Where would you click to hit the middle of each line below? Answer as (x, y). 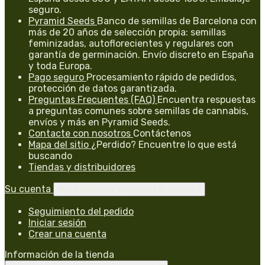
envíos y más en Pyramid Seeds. (99, 122)
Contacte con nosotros (81, 133)
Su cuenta (29, 189)
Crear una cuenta (67, 234)
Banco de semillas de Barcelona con (177, 21)
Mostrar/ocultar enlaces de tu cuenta (127, 189)
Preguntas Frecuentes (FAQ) (93, 99)
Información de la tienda (59, 254)
